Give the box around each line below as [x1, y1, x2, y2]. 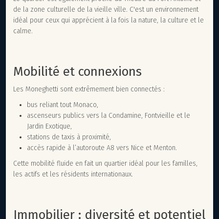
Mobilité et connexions [13, 64, 142, 79]
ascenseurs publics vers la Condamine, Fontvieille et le [27, 111, 190, 120]
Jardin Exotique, [27, 122, 72, 131]
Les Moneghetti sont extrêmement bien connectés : [13, 85, 165, 93]
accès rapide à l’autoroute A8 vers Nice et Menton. [27, 143, 177, 152]
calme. [13, 26, 33, 35]
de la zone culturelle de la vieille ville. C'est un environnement [13, 5, 198, 14]
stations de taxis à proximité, [27, 132, 111, 141]
